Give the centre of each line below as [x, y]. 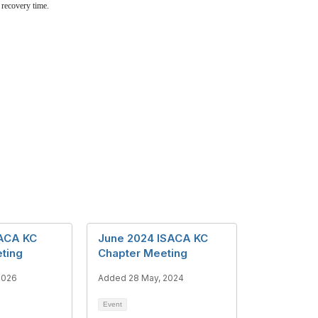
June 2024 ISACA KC [153, 238]
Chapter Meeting [143, 253]
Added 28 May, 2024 [141, 278]
